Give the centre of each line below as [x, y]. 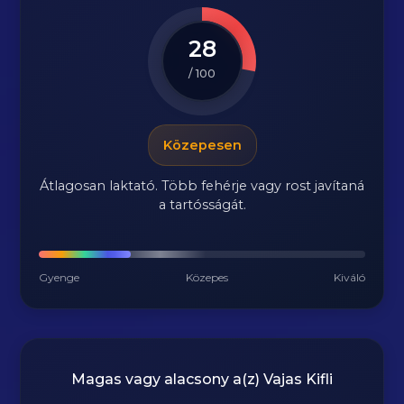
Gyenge [60, 277]
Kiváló [349, 277]
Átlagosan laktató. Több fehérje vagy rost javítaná [202, 186]
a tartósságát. [202, 205]
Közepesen [202, 145]
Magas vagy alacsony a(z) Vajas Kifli [202, 379]
